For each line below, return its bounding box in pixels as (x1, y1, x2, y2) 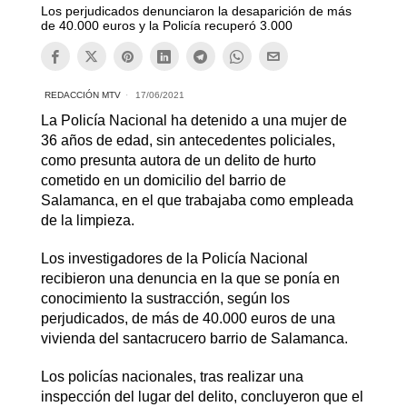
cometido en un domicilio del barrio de (40, 173, 286, 189)
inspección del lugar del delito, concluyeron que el (40, 389, 363, 405)
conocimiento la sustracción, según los (40, 291, 290, 307)
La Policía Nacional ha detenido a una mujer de (40, 113, 347, 129)
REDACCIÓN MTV (44, 90, 121, 101)
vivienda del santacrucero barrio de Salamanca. (40, 331, 348, 347)
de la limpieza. (40, 213, 134, 229)
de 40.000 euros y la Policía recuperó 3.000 (40, 18, 293, 34)
